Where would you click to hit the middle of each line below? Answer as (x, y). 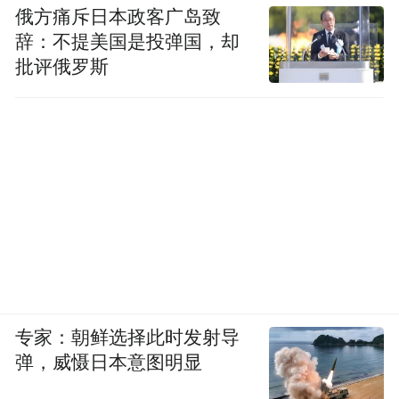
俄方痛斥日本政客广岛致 (118, 16)
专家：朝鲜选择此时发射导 (128, 337)
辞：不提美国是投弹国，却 (128, 41)
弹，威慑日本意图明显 (109, 362)
